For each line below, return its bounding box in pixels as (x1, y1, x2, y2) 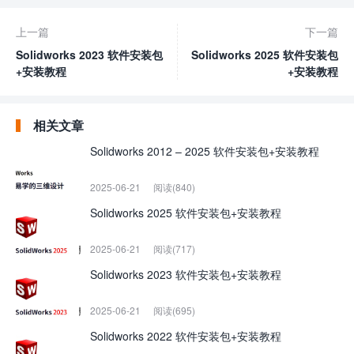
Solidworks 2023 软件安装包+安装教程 (90, 266, 281, 283)
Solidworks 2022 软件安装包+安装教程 (90, 328, 281, 345)
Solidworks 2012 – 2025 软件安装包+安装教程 (90, 143, 319, 160)
